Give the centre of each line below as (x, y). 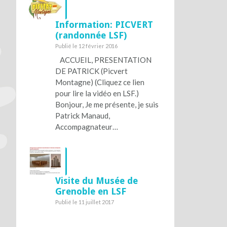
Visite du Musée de (96, 180)
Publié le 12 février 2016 (86, 46)
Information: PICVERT (104, 25)
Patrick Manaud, (82, 116)
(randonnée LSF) (91, 35)
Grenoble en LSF (90, 191)
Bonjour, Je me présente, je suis (107, 105)
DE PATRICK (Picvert (91, 71)
